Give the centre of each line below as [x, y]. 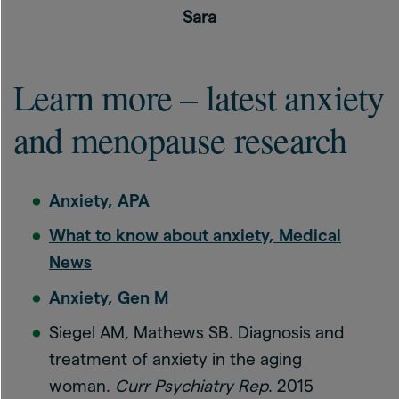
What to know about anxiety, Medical [195, 236]
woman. [82, 386]
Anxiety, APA [99, 200]
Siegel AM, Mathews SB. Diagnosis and [196, 333]
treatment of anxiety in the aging [175, 359]
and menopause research [180, 139]
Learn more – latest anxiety [199, 96]
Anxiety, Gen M [109, 297]
